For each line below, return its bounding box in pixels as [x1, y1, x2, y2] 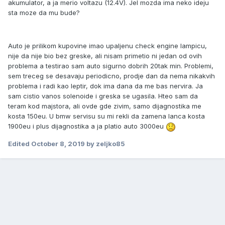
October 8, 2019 [31, 139, 85, 148]
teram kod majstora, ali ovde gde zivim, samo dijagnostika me [8, 102, 201, 110]
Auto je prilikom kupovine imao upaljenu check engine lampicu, [8, 42, 207, 50]
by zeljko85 [85, 139, 125, 148]
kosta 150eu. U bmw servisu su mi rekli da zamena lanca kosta [8, 112, 205, 121]
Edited [8, 139, 31, 148]
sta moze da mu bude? [8, 9, 80, 17]
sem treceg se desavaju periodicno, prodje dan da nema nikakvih [8, 72, 215, 80]
